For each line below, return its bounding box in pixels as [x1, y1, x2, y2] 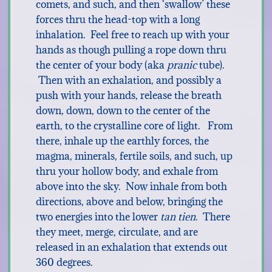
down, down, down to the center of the [35, 104, 210, 117]
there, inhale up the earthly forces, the [35, 134, 209, 148]
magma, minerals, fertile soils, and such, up [35, 149, 233, 163]
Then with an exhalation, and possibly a [35, 73, 222, 87]
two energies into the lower [35, 210, 160, 223]
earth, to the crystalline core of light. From [35, 119, 233, 132]
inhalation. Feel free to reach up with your [35, 28, 229, 41]
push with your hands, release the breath [35, 89, 222, 102]
